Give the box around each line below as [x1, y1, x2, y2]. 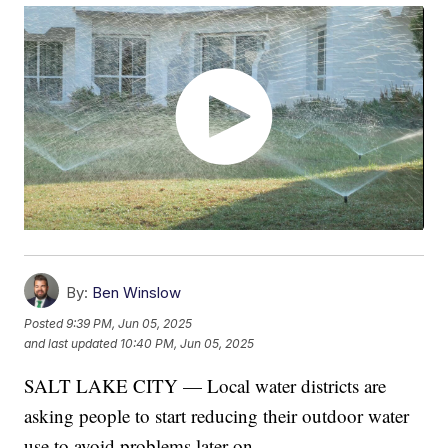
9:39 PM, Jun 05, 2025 [66, 316, 193, 332]
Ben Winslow [92, 283, 182, 303]
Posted [24, 316, 67, 332]
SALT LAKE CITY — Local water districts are [24, 373, 387, 399]
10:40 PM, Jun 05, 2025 [120, 336, 255, 352]
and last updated [24, 336, 118, 352]
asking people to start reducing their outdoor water [24, 403, 410, 429]
